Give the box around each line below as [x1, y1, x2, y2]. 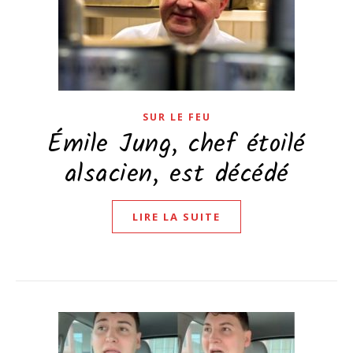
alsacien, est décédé [64, 154, 289, 195]
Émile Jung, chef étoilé [47, 124, 306, 165]
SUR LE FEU [142, 110, 211, 124]
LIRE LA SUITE [132, 210, 221, 224]
